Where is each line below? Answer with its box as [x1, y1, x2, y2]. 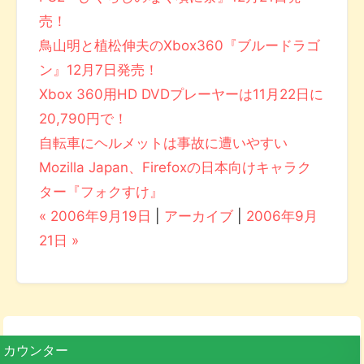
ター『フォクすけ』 [39, 184, 164, 201]
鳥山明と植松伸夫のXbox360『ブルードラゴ [39, 37, 321, 54]
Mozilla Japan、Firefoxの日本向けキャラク [39, 159, 312, 176]
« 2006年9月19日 [39, 208, 152, 225]
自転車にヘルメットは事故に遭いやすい [39, 135, 288, 152]
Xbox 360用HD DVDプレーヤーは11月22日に [39, 86, 324, 103]
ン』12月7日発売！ [39, 62, 159, 79]
